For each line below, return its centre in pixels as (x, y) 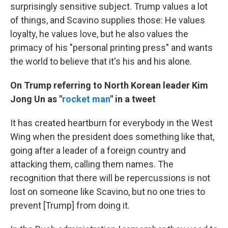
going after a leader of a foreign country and (98, 151)
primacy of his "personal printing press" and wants (111, 48)
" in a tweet (133, 99)
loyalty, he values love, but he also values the (99, 34)
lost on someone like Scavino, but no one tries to (108, 192)
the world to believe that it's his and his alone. (101, 62)
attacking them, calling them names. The (92, 164)
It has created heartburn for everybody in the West (111, 123)
